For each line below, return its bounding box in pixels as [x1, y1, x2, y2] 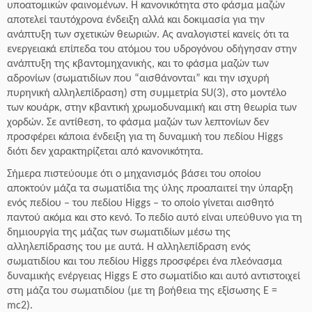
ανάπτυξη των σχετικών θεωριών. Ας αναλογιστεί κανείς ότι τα [7, 29, 289, 40]
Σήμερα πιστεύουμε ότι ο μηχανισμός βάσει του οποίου [7, 169, 261, 180]
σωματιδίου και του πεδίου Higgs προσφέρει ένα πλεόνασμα [7, 256, 282, 267]
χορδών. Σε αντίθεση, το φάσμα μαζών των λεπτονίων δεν [7, 117, 269, 128]
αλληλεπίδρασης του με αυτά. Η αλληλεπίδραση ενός [7, 242, 251, 253]
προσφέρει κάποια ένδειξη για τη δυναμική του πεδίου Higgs [7, 132, 283, 143]
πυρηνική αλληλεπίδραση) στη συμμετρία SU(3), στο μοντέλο [7, 88, 286, 99]
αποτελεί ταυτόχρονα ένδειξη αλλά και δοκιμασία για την [7, 15, 265, 26]
